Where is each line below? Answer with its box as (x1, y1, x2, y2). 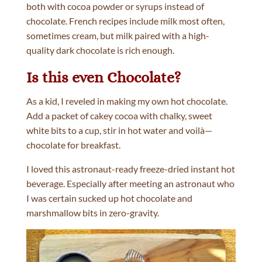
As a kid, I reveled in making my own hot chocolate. (26, 95, 227, 106)
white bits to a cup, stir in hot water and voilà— (26, 124, 212, 136)
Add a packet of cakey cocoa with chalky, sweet (26, 109, 212, 121)
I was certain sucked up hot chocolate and (26, 192, 192, 204)
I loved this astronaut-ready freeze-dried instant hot (26, 163, 235, 174)
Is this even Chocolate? (26, 68, 181, 86)
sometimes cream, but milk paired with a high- (26, 29, 209, 41)
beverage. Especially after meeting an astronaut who (26, 177, 235, 189)
